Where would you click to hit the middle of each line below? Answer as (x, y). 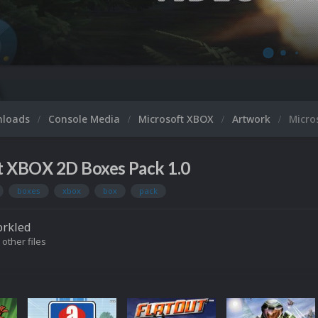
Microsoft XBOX (177, 119)
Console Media (86, 119)
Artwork (253, 119)
